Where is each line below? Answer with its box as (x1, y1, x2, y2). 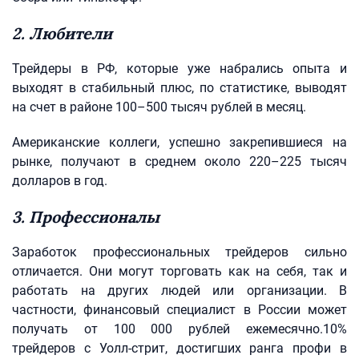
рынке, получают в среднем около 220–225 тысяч (12, 154, 347, 169)
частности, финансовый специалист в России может (12, 302, 347, 317)
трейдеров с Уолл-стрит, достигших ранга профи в (12, 341, 347, 356)
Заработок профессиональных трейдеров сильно (12, 244, 347, 260)
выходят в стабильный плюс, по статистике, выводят (12, 80, 347, 95)
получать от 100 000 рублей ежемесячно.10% (12, 321, 347, 337)
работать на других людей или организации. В (12, 283, 347, 298)
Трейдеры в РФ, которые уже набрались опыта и (12, 61, 347, 76)
